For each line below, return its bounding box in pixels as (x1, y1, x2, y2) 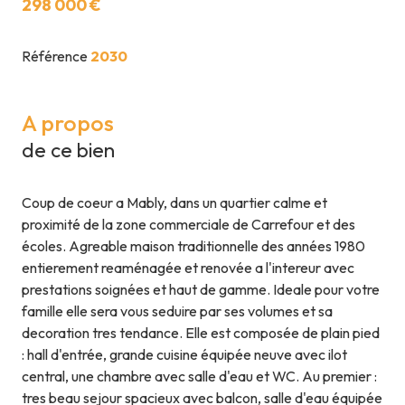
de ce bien (22, 137, 115, 164)
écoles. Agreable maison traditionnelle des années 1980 (22, 237, 365, 256)
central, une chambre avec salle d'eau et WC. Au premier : (22, 367, 377, 386)
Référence (22, 47, 90, 66)
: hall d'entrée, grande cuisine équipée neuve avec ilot (22, 345, 347, 364)
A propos (22, 108, 114, 138)
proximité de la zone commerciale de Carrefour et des (22, 215, 355, 234)
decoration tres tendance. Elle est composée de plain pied (22, 324, 380, 343)
